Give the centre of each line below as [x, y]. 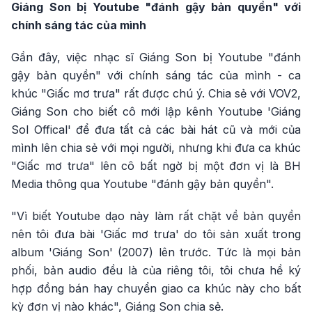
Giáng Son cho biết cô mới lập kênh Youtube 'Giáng [156, 111]
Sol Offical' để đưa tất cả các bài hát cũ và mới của [156, 130]
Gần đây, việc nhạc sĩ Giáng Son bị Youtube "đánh [156, 57]
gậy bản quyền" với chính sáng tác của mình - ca [156, 75]
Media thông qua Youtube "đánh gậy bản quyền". [142, 184]
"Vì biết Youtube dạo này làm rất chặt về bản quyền [156, 216]
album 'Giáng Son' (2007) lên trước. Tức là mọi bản [156, 252]
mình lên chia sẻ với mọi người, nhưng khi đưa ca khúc [156, 148]
